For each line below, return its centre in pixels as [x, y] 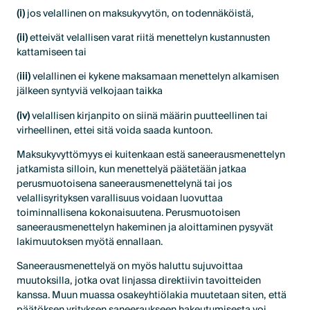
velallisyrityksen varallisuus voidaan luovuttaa [120, 198]
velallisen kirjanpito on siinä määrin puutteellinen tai [149, 116]
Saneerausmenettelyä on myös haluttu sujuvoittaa [130, 266]
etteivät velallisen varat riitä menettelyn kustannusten [149, 38]
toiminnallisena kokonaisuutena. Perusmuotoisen [129, 212]
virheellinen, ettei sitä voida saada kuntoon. [115, 130]
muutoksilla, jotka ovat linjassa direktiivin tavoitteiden [139, 280]
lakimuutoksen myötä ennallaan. [90, 241]
